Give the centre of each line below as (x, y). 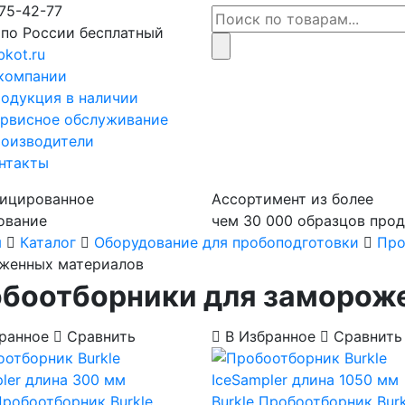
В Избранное (270, 336)
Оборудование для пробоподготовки (226, 242)
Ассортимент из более (292, 199)
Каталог (48, 242)
